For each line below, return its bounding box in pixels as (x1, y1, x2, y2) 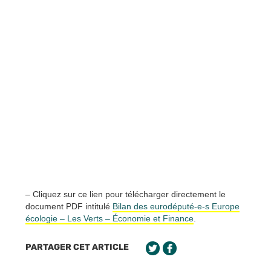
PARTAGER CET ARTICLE (25, 241, 129, 252)
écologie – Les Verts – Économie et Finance (25, 213, 194, 223)
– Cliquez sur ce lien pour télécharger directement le (25, 189, 226, 199)
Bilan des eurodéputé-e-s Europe (113, 201, 240, 211)
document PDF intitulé (25, 201, 113, 211)
